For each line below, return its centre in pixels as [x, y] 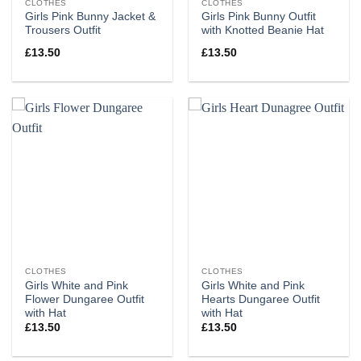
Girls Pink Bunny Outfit [259, 17]
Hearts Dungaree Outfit [261, 299]
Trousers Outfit [63, 31]
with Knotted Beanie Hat [263, 31]
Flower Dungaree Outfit [85, 299]
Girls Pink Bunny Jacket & [91, 17]
